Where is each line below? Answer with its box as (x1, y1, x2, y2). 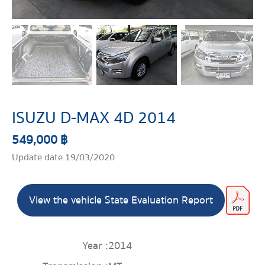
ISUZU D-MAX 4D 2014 (12, 105, 176, 131)
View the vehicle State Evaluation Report (28, 192, 213, 208)
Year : (82, 238, 109, 254)
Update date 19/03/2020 (12, 150, 115, 165)
